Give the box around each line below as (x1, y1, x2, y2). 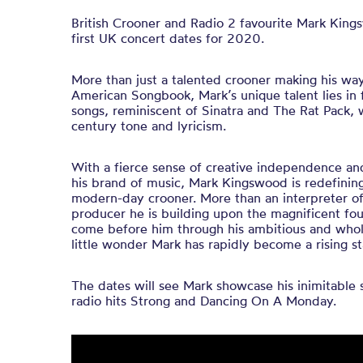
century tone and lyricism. (71, 117, 226, 134)
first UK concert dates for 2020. (71, 30, 264, 46)
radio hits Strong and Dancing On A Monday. (71, 293, 336, 309)
